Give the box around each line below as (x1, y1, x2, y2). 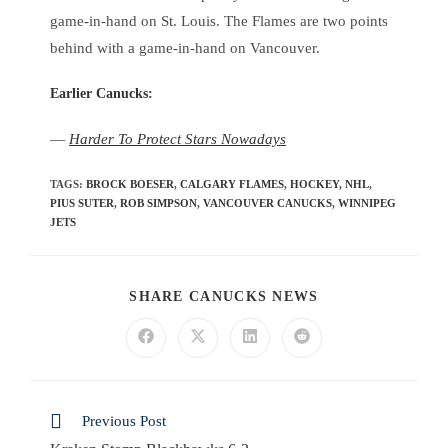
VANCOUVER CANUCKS (203, 197, 332, 210)
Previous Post (82, 413, 166, 430)
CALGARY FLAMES (180, 178, 284, 191)
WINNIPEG (338, 197, 396, 210)
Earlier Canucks (50, 86, 148, 102)
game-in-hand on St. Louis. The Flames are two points (50, 12, 388, 29)
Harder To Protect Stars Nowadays (69, 130, 286, 147)
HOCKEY (290, 178, 339, 191)
